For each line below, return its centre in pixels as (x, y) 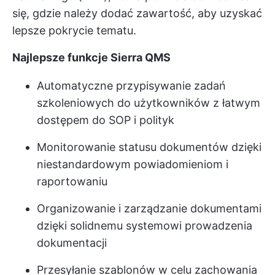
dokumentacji (72, 242)
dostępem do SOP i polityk (106, 120)
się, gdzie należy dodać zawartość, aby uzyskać (137, 13)
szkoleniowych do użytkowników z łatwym (149, 103)
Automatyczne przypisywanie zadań (131, 85)
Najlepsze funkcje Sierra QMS (91, 57)
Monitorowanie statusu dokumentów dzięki (149, 147)
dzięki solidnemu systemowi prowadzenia (145, 225)
